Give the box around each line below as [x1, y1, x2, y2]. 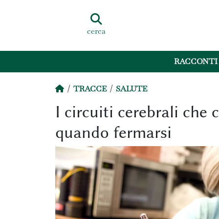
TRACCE [73, 84, 107, 94]
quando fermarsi [55, 123, 172, 142]
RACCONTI [174, 56, 218, 67]
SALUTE [115, 84, 147, 94]
